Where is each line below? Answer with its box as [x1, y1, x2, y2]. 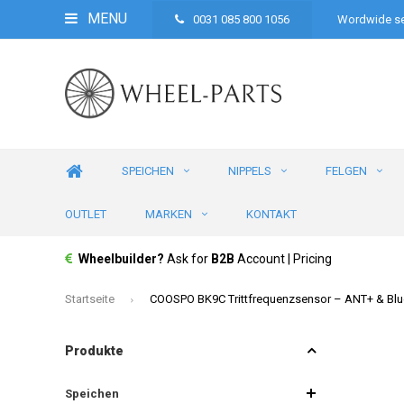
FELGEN [326, 164, 367, 178]
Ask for [167, 252, 211, 266]
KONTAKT [246, 207, 297, 221]
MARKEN [145, 207, 192, 221]
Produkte [65, 343, 124, 358]
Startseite [65, 291, 115, 306]
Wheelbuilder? [78, 252, 167, 266]
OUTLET [65, 207, 106, 221]
